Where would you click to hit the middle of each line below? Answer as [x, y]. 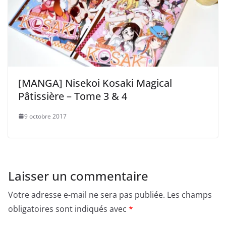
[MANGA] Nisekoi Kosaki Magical [95, 83]
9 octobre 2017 [45, 116]
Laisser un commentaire [78, 176]
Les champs [189, 194]
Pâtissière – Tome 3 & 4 [73, 96]
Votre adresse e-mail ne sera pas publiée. [87, 194]
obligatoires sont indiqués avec [68, 209]
